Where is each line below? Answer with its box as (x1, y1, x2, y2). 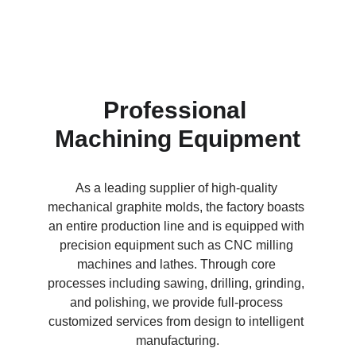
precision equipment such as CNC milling (59, 238, 296, 252)
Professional (103, 97, 253, 123)
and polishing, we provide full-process (69, 296, 286, 309)
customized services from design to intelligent (48, 315, 308, 328)
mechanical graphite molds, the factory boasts (48, 200, 308, 214)
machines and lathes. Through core (76, 257, 279, 271)
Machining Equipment (55, 126, 301, 152)
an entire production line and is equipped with (48, 219, 308, 233)
